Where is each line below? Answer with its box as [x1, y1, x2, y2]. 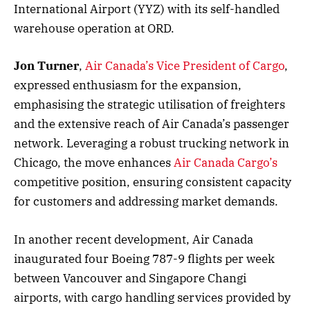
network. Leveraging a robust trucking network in [14, 136, 289, 152]
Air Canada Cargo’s [174, 155, 277, 171]
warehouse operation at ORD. [14, 21, 174, 37]
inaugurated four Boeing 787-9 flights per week [14, 250, 275, 266]
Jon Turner [14, 58, 79, 74]
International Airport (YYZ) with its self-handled [14, 1, 280, 17]
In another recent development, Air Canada [14, 231, 253, 247]
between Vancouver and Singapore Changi [14, 270, 246, 286]
